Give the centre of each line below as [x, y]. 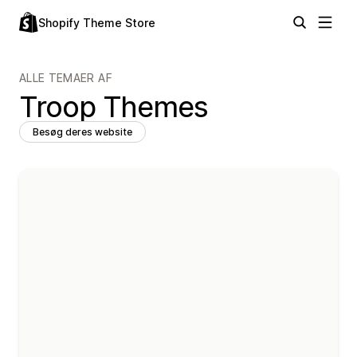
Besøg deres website [82, 132]
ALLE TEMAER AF [66, 78]
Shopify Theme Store [97, 23]
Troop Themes [114, 107]
